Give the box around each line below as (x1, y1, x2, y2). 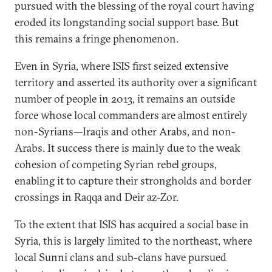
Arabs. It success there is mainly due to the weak (15, 141, 240, 155)
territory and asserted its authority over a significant (15, 75, 257, 89)
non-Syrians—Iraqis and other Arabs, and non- (15, 124, 236, 138)
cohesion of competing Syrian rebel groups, (15, 157, 217, 171)
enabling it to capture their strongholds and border (15, 174, 251, 188)
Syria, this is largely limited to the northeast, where (15, 234, 252, 248)
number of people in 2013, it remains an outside (15, 92, 235, 106)
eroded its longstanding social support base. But (15, 15, 239, 29)
